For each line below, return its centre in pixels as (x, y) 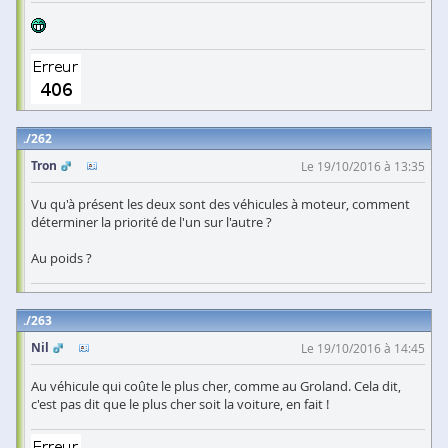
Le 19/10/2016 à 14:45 (363, 347)
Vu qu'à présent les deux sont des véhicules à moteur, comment (220, 203)
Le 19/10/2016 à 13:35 (363, 165)
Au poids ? (61, 257)
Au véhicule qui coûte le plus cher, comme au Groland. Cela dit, (216, 385)
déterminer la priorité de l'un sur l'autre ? (151, 221)
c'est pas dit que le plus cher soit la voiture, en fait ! (180, 403)
